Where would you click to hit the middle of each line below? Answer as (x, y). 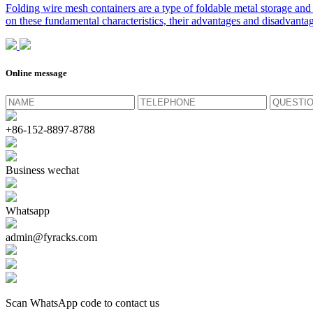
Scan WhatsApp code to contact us (82, 303)
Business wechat (42, 170)
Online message (36, 73)
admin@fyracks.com (51, 237)
